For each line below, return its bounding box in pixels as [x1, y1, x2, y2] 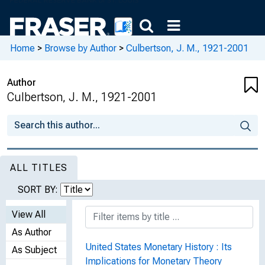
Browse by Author [44, 42, 117, 54]
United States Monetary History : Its [85, 241, 232, 253]
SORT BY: [18, 184, 60, 195]
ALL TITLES [10, 162, 67, 173]
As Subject [12, 244, 57, 256]
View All [12, 209, 46, 220]
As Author [12, 227, 51, 238]
